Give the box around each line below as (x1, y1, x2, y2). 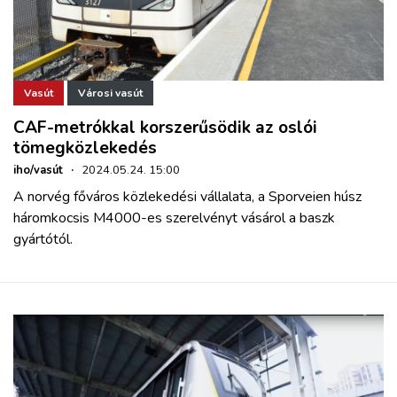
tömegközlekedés (13, 136, 157, 160)
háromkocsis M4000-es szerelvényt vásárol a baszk (13, 208, 335, 229)
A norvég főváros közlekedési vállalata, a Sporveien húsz (13, 187, 362, 207)
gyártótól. (13, 230, 73, 250)
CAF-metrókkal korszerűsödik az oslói (13, 116, 317, 140)
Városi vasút (78, 86, 143, 101)
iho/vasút (13, 162, 63, 179)
